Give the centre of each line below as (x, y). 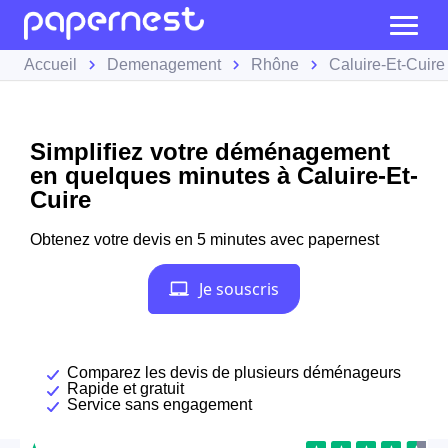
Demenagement (164, 64)
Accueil (50, 64)
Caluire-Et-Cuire (387, 64)
